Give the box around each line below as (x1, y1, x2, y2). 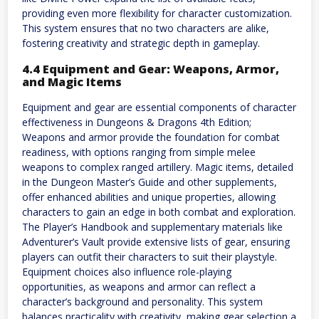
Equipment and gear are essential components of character (22, 100, 296, 115)
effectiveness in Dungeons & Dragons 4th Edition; (22, 115, 251, 130)
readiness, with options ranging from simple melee (22, 145, 256, 159)
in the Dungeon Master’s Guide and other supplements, (22, 175, 277, 189)
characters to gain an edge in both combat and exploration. (22, 205, 296, 219)
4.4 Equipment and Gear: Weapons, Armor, (22, 61, 279, 77)
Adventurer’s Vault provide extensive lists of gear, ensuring (22, 235, 290, 249)
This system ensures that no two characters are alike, (22, 21, 269, 36)
